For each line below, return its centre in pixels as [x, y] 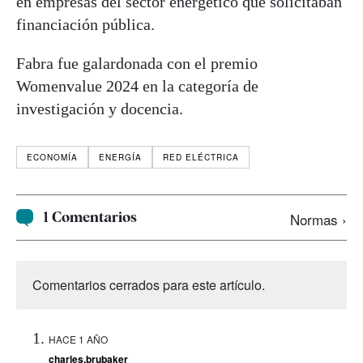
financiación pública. [85, 24]
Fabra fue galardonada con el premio [137, 63]
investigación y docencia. [100, 108]
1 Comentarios [90, 217]
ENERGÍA [120, 157]
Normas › [318, 219]
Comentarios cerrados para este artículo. [149, 284]
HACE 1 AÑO [78, 339]
